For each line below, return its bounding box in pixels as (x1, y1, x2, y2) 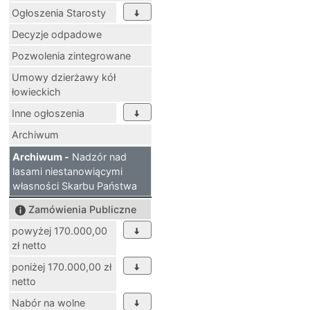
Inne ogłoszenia (12, 107, 84, 120)
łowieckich (12, 86, 61, 98)
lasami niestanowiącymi (12, 165, 122, 178)
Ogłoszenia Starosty (12, 7, 106, 19)
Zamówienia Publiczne (28, 203, 136, 216)
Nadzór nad (69, 151, 127, 163)
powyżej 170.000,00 (12, 225, 107, 237)
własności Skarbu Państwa (12, 180, 137, 192)
